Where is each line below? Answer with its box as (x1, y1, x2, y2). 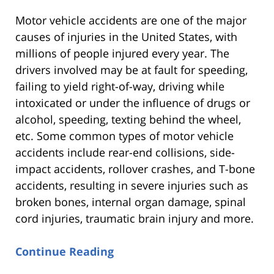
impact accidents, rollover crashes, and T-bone (15, 161, 255, 177)
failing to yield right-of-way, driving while (15, 79, 224, 94)
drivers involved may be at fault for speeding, (15, 62, 248, 78)
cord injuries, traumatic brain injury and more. (15, 211, 254, 226)
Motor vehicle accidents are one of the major (15, 13, 246, 28)
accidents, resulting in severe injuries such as (15, 178, 248, 193)
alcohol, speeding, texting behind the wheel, (15, 112, 241, 127)
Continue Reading (15, 244, 114, 259)
